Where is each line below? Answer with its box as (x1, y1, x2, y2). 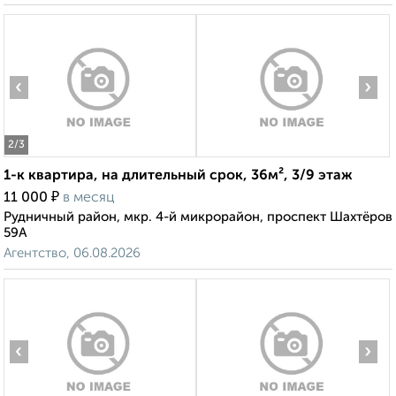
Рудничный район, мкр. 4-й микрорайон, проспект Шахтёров (4, 210, 392, 225)
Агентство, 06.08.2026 (4, 247, 141, 261)
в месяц (63, 191, 115, 206)
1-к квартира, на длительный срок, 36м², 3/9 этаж (4, 169, 353, 184)
